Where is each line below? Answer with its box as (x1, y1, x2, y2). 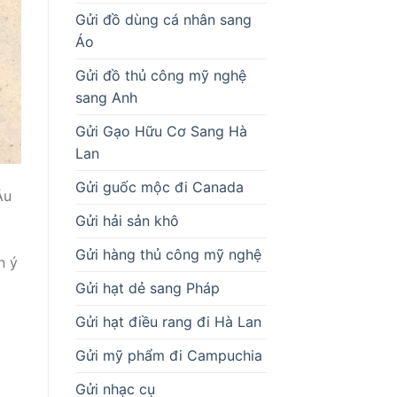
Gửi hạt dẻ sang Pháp (74, 278, 220, 297)
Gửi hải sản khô (74, 211, 179, 230)
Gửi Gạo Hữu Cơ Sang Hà (74, 121, 247, 140)
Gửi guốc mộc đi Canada (74, 177, 244, 196)
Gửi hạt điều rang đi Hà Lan (74, 312, 261, 331)
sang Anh (74, 88, 137, 106)
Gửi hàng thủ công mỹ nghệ (74, 245, 261, 263)
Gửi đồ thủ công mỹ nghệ (74, 66, 246, 84)
